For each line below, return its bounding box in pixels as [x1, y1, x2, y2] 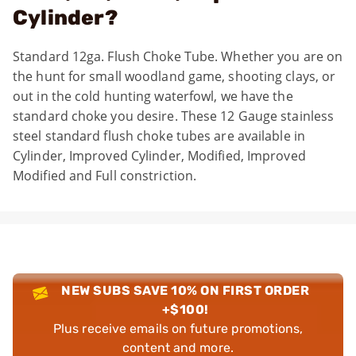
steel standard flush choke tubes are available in [13, 127, 305, 145]
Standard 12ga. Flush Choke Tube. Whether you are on [13, 48, 343, 65]
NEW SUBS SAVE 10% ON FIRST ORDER [61, 283, 310, 298]
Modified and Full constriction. [13, 167, 197, 184]
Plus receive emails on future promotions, [52, 321, 304, 336]
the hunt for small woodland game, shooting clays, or [13, 68, 336, 85]
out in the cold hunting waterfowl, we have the [13, 87, 293, 105]
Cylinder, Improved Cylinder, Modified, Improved [13, 147, 306, 164]
